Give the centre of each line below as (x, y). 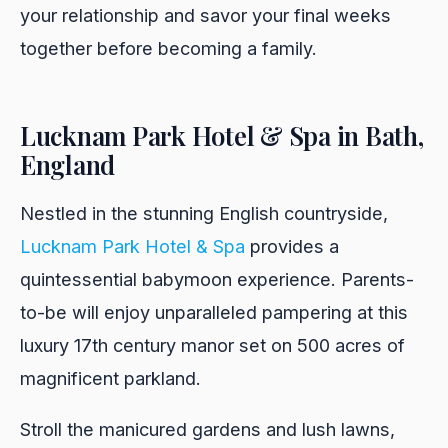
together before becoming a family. (168, 47)
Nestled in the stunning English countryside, (204, 213)
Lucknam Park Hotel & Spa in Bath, (222, 135)
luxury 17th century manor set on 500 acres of (212, 345)
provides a (292, 246)
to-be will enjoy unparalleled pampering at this (214, 312)
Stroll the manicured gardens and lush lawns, (207, 429)
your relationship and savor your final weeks (205, 14)
